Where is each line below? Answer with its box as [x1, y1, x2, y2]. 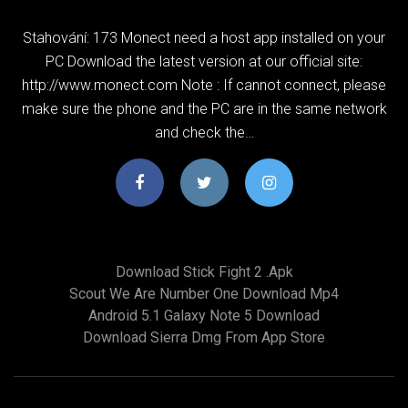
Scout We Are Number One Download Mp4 [69, 284, 339, 302]
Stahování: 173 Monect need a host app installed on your [23, 28, 385, 46]
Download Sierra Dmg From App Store [83, 328, 325, 346]
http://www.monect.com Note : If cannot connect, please [22, 76, 386, 94]
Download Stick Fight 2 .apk [115, 262, 293, 280]
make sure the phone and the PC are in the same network [21, 99, 387, 117]
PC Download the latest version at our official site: [46, 52, 362, 70]
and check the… [154, 123, 254, 141]
